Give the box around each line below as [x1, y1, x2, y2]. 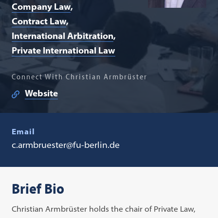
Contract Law [12, 16, 67, 27]
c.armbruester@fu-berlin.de [12, 139, 120, 150]
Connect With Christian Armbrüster [12, 72, 148, 81]
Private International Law [12, 45, 116, 56]
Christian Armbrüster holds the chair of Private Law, [12, 204, 196, 214]
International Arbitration [12, 30, 114, 41]
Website [25, 88, 58, 99]
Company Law [12, 1, 71, 12]
